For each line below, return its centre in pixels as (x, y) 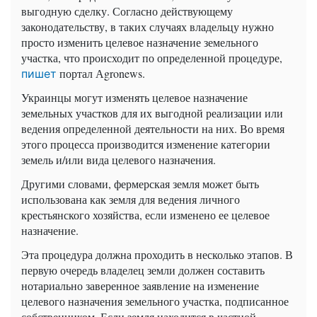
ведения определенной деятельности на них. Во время (153, 129)
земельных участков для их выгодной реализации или (152, 113)
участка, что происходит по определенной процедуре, (152, 58)
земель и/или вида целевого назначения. (119, 160)
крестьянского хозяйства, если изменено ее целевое (145, 215)
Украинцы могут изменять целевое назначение (134, 98)
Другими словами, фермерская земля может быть (140, 184)
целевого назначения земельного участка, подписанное (155, 301)
